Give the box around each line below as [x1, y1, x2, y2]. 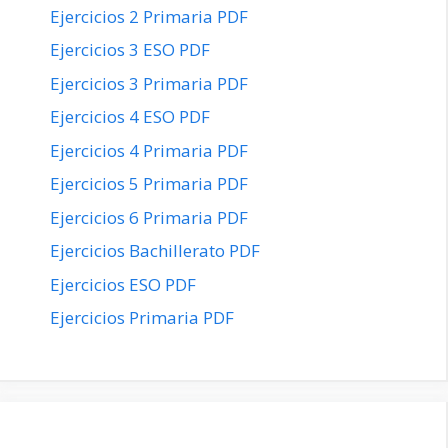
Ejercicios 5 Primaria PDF [50, 172, 248, 196]
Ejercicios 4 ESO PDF [50, 105, 210, 129]
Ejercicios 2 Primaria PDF [50, 4, 248, 28]
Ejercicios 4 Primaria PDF [50, 138, 248, 162]
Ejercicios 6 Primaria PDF [50, 205, 248, 229]
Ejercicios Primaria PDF [50, 306, 234, 330]
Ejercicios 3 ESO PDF [50, 38, 210, 62]
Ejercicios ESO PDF [50, 272, 196, 296]
